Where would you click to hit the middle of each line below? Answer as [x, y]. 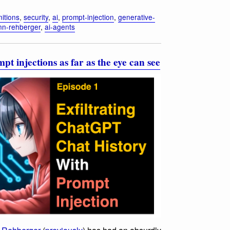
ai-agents [60, 27]
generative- [137, 17]
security [36, 17]
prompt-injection [88, 17]
